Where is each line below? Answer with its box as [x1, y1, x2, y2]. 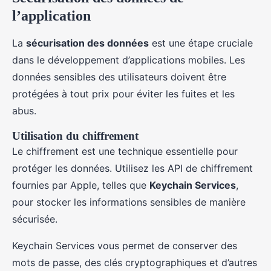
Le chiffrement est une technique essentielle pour [12, 145, 238, 157]
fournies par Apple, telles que [12, 179, 149, 191]
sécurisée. [12, 213, 57, 225]
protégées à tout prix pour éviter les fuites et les [12, 88, 235, 100]
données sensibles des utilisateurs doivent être [12, 71, 226, 83]
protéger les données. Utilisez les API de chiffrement [12, 162, 253, 174]
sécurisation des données [26, 37, 149, 49]
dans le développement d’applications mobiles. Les [12, 54, 245, 66]
